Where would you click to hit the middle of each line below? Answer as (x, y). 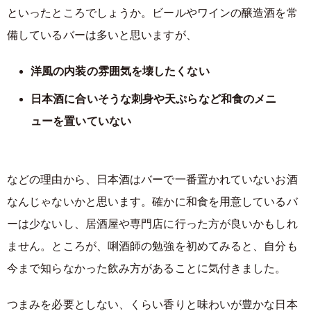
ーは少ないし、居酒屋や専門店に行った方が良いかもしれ (152, 224)
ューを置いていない (81, 121)
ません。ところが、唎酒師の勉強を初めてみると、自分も (152, 246)
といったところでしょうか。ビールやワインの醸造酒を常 (152, 13)
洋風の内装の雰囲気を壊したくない (120, 71)
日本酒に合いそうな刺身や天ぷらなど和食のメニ (154, 99)
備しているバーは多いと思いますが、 (102, 35)
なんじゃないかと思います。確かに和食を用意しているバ (152, 202)
